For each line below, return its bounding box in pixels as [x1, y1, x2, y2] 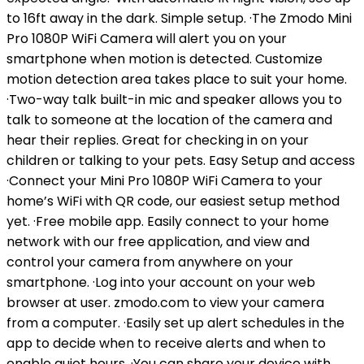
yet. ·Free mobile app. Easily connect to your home [6, 212, 329, 231]
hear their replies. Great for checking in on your [6, 131, 309, 149]
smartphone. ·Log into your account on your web [6, 273, 315, 292]
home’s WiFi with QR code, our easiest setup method [6, 192, 340, 210]
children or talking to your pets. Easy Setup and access [6, 151, 355, 170]
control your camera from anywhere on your [6, 253, 293, 271]
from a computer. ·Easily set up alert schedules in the [6, 314, 344, 332]
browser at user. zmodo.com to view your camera [6, 293, 324, 312]
